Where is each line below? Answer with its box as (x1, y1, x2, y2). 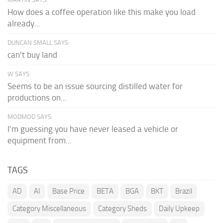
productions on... (7, 92, 67, 103)
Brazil (175, 186, 192, 196)
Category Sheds (98, 204, 147, 213)
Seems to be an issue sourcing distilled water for (7, 81, 183, 91)
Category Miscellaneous (12, 204, 86, 213)
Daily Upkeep (159, 204, 200, 213)
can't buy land (7, 49, 57, 60)
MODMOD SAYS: (7, 112, 53, 120)
